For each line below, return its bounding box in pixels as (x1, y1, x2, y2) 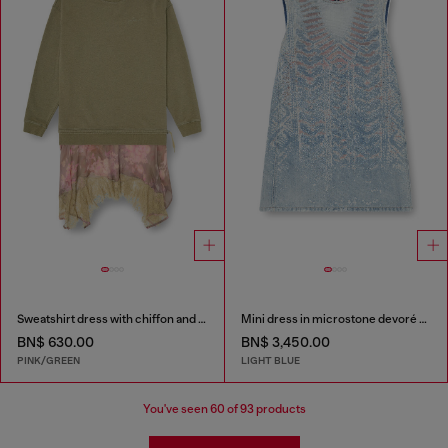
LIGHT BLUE (240, 353, 300, 367)
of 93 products (225, 401, 306, 416)
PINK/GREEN (17, 353, 80, 367)
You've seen (143, 401, 210, 416)
